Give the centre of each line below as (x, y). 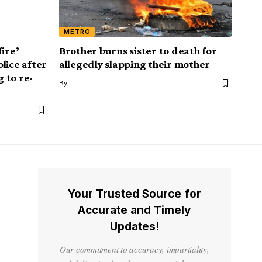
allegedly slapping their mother (135, 64)
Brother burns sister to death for (138, 51)
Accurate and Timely (135, 211)
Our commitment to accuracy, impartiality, (134, 249)
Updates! (134, 227)
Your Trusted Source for (135, 194)
